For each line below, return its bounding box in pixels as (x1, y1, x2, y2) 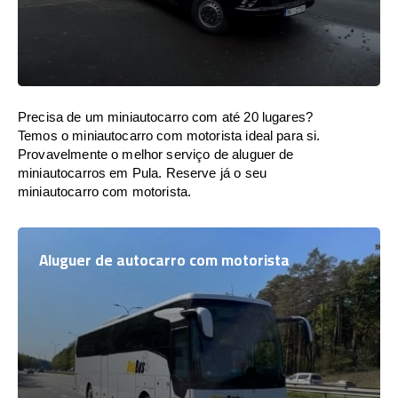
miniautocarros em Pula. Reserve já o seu (18, 165, 267, 180)
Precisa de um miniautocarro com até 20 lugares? (18, 109, 314, 124)
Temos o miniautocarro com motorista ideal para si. (18, 128, 321, 143)
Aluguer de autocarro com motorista (39, 246, 290, 275)
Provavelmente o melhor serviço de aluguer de (18, 147, 294, 162)
